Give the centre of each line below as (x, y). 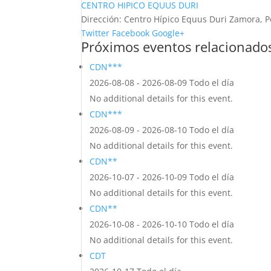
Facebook (131, 33)
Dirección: (102, 19)
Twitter (96, 33)
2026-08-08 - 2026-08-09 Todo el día (162, 83)
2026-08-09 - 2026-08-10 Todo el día (162, 130)
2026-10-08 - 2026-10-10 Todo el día (162, 224)
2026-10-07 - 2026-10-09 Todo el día (162, 177)
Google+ (168, 33)
